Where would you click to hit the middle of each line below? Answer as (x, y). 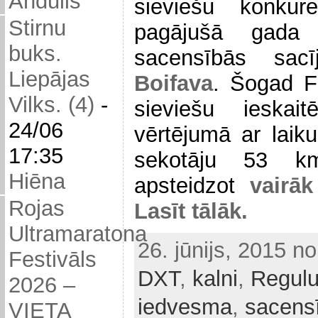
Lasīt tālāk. (191, 211)
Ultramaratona (78, 234)
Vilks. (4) (51, 105)
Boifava (174, 83)
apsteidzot (192, 185)
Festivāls (53, 260)
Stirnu (37, 28)
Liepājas (49, 79)
